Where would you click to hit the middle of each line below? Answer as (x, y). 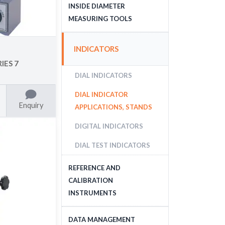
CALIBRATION (90, 180)
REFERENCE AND (94, 168)
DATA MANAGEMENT (101, 219)
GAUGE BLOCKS (100, 216)
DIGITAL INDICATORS (109, 126)
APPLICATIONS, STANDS (113, 107)
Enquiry (31, 105)
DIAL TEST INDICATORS (112, 145)
